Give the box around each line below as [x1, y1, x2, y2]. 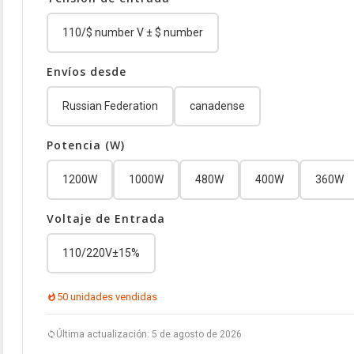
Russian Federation [62, 99, 158, 112]
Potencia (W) [47, 137, 125, 153]
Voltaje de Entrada [47, 210, 165, 226]
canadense [190, 99, 245, 112]
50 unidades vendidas [57, 290, 157, 303]
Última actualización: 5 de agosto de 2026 [56, 328, 242, 340]
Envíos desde [47, 63, 126, 79]
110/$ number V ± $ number [62, 25, 203, 39]
